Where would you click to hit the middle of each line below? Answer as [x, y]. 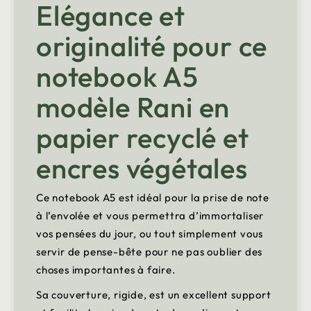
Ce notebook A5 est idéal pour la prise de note [153, 198]
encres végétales [142, 168]
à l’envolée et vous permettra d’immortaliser [150, 216]
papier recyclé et [143, 138]
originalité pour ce [152, 46]
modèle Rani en [133, 107]
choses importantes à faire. [106, 270]
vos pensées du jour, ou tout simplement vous [150, 234]
